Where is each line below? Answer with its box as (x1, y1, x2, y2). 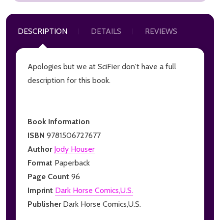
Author (27, 144, 54, 154)
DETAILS (91, 26, 121, 36)
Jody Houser (54, 144, 95, 154)
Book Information (27, 116, 90, 126)
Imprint (27, 185, 55, 195)
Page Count (27, 171, 71, 181)
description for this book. (27, 75, 110, 85)
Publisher (27, 199, 63, 209)
